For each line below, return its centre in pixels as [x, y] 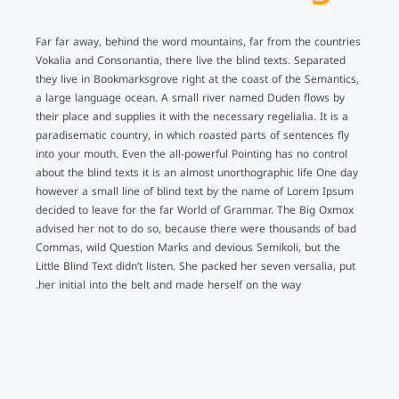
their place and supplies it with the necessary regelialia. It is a [192, 117]
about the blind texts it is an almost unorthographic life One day [197, 173]
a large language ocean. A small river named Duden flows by [190, 98]
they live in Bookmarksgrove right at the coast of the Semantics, [197, 79]
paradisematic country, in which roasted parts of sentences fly [192, 135]
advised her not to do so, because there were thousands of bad [196, 229]
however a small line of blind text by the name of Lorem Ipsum [195, 191]
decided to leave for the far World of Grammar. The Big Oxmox [195, 210]
